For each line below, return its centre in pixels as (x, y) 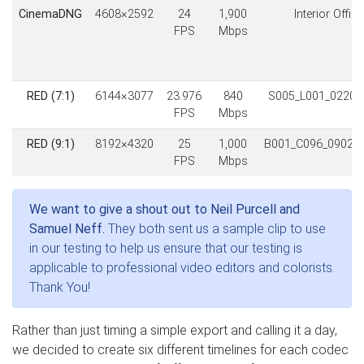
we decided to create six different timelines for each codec (180, 349)
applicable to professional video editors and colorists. (182, 267)
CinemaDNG (50, 14)
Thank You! (60, 287)
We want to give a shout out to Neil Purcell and (165, 209)
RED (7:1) (50, 96)
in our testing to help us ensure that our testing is (166, 248)
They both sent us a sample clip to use (217, 228)
